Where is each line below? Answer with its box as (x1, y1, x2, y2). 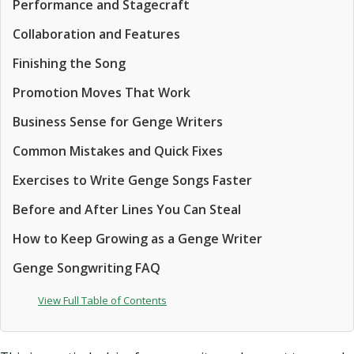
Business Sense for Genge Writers (13, 113, 223, 130)
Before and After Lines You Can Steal (13, 201, 241, 218)
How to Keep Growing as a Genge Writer (13, 230, 262, 247)
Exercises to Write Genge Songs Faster (13, 171, 252, 189)
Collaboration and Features (13, 25, 180, 43)
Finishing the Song (13, 55, 126, 72)
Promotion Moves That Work (13, 84, 190, 101)
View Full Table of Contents (38, 293, 167, 307)
